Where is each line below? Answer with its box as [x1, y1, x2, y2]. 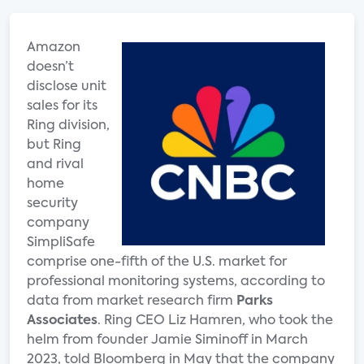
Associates [27, 314, 97, 327]
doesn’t [27, 61, 74, 74]
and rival [27, 158, 84, 171]
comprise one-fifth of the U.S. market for [27, 256, 287, 269]
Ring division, [27, 119, 110, 132]
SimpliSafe [27, 236, 95, 249]
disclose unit [27, 80, 106, 93]
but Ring [27, 139, 81, 152]
